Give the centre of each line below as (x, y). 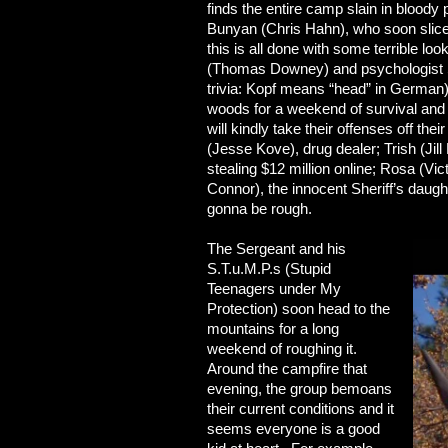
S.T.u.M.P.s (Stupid (269, 268)
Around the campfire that (287, 368)
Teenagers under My (274, 288)
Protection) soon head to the (298, 308)
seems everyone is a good (293, 428)
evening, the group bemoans (299, 388)
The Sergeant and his (276, 248)
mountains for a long (273, 328)
